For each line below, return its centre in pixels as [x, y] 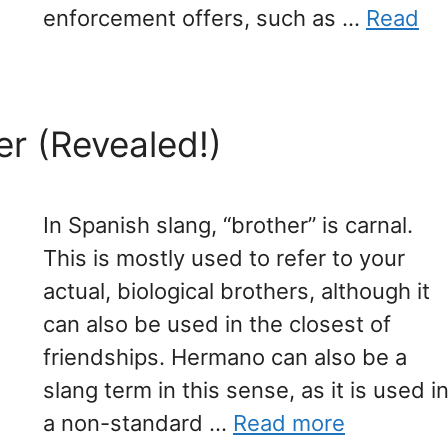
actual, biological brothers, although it [236, 291]
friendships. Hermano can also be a [225, 357]
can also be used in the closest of [217, 324]
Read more [289, 423]
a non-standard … [138, 423]
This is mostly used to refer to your [224, 258]
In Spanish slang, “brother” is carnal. [228, 225]
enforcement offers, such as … [204, 18]
